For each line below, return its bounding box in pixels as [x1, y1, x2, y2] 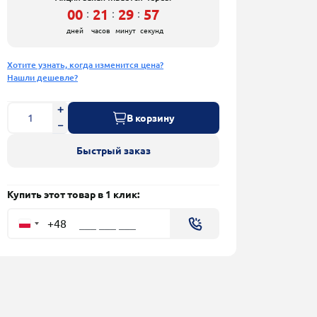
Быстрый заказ [76, 145, 151, 156]
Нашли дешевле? [7, 73, 78, 82]
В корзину [127, 112, 175, 124]
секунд [139, 27, 163, 35]
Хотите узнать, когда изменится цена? [7, 60, 163, 69]
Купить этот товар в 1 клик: [7, 189, 139, 200]
